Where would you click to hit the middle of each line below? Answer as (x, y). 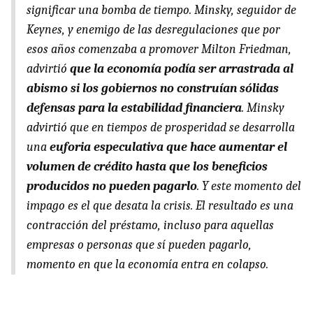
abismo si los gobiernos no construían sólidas (153, 89)
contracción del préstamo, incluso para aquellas (150, 226)
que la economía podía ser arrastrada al (182, 69)
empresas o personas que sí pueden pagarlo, (139, 245)
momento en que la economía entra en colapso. (147, 265)
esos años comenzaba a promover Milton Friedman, (159, 50)
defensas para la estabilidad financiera (134, 108)
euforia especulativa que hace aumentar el (168, 147)
